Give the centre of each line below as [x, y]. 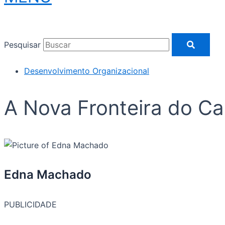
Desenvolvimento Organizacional [87, 71]
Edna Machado [48, 175]
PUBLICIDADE [30, 205]
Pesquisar [22, 45]
